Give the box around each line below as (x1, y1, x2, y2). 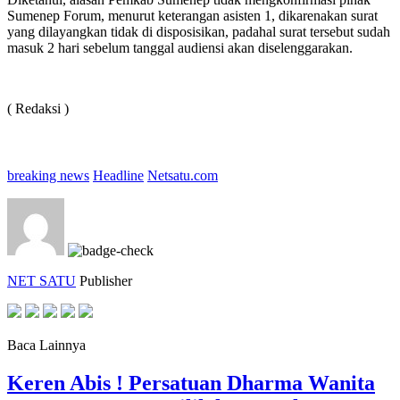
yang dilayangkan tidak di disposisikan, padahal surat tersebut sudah (7, 23, 390, 39)
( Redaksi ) (7, 100, 69, 116)
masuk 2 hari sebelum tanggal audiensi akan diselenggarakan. (7, 39, 353, 55)
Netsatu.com (147, 167, 218, 183)
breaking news (7, 167, 89, 183)
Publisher (79, 272, 132, 288)
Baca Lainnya (7, 337, 86, 353)
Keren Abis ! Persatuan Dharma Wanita (7, 371, 375, 395)
